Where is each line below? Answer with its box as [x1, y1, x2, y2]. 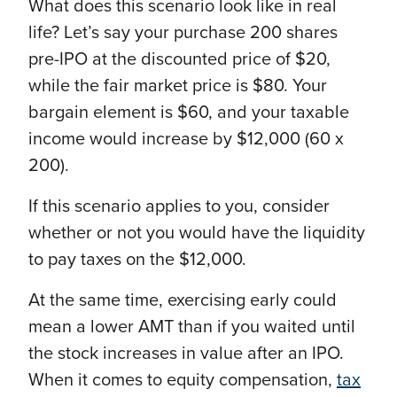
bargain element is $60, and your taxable [28, 102, 349, 124]
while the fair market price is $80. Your [28, 75, 327, 97]
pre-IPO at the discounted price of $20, [28, 49, 331, 71]
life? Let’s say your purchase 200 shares [28, 22, 338, 44]
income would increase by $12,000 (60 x [28, 128, 344, 151]
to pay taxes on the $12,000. [28, 249, 246, 271]
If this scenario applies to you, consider [28, 196, 330, 218]
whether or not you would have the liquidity [28, 222, 365, 245]
